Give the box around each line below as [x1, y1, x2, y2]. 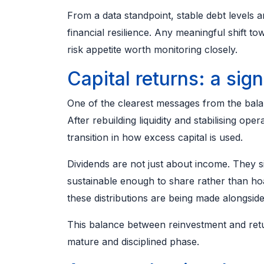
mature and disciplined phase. [67, 236, 199, 248]
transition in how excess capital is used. [67, 131, 243, 144]
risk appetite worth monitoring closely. [67, 44, 237, 56]
